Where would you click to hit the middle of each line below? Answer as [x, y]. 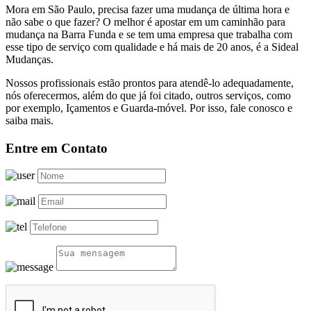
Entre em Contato [57, 148]
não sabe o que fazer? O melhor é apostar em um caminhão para [145, 22]
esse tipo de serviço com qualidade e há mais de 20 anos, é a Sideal [152, 47]
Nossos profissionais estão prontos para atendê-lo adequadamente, [150, 83]
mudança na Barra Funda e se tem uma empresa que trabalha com [149, 34]
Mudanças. [30, 59]
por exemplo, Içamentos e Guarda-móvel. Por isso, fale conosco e [149, 108]
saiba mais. [30, 120]
